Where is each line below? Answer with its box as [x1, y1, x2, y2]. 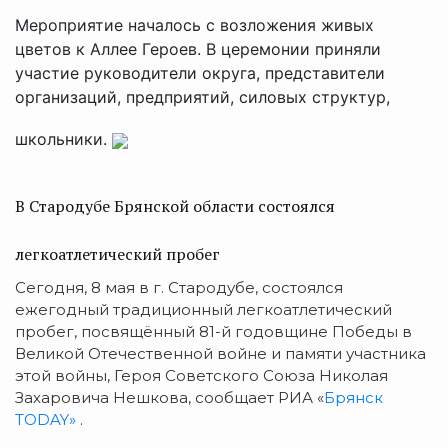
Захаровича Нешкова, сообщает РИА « [15, 387, 324, 407]
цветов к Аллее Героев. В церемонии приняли [15, 38, 381, 59]
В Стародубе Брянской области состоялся [15, 194, 335, 217]
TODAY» [15, 409, 76, 429]
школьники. [15, 128, 112, 149]
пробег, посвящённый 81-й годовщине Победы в [15, 321, 412, 341]
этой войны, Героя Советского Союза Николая [15, 365, 388, 385]
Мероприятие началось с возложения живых [15, 14, 374, 35]
